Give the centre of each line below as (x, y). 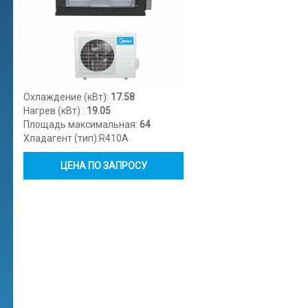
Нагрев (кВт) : (55, 111)
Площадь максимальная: (81, 125)
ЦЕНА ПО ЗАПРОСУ (103, 166)
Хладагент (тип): (61, 139)
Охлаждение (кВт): (67, 97)
